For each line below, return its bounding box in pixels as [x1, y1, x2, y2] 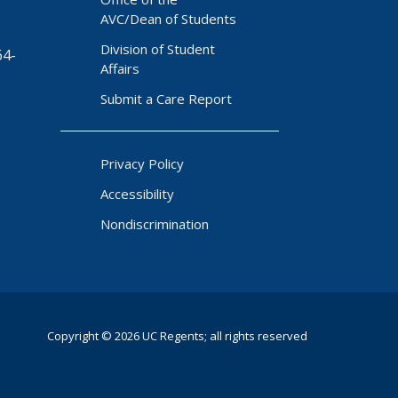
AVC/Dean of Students [99, 10, 236, 28]
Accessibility [99, 185, 174, 203]
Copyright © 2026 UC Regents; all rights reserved [47, 328, 307, 344]
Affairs [99, 60, 139, 77]
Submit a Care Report [99, 90, 232, 107]
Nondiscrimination [99, 215, 209, 233]
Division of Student [99, 40, 215, 58]
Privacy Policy [99, 155, 184, 172]
